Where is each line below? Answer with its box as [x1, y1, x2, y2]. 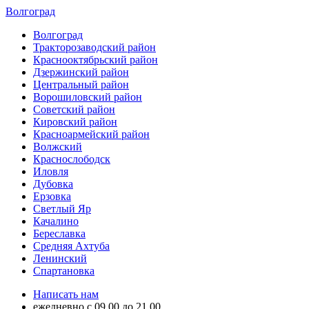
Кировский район [33, 116, 117, 128]
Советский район [33, 103, 115, 115]
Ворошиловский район [33, 91, 142, 103]
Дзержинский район [33, 66, 129, 78]
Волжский [33, 141, 82, 152]
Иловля [33, 166, 68, 177]
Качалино [33, 215, 79, 227]
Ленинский [33, 252, 87, 264]
